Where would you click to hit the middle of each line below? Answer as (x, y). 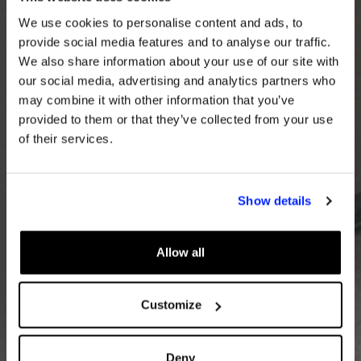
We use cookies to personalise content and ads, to (161, 22)
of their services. (66, 138)
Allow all (180, 252)
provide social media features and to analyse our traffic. (175, 41)
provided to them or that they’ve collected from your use (176, 119)
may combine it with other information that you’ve (157, 100)
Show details (275, 201)
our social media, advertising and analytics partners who (177, 80)
